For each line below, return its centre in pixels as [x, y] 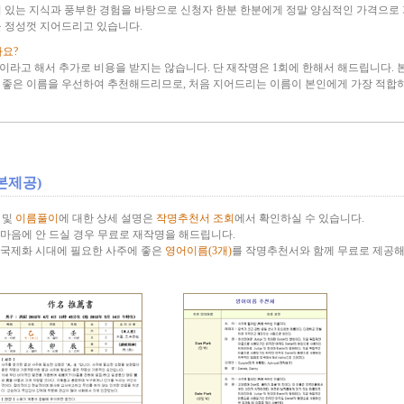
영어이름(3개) [198, 251]
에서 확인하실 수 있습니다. [299, 218]
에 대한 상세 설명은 [107, 218]
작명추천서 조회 [195, 218]
